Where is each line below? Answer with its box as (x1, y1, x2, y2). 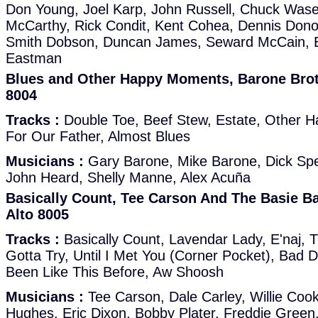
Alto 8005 (6, 207, 69, 222)
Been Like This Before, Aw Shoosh (6, 264, 224, 280)
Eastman (6, 50, 62, 66)
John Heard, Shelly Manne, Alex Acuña (6, 170, 251, 185)
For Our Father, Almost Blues (6, 128, 190, 144)
